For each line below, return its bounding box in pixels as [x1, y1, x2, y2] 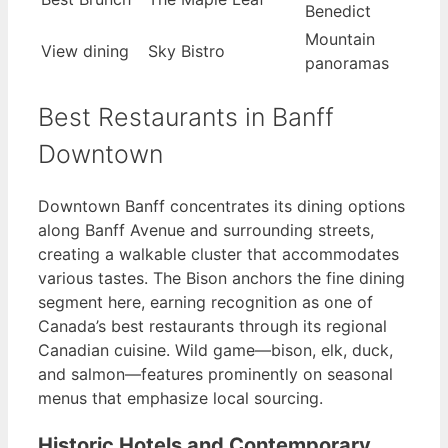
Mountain [305, 29, 375, 50]
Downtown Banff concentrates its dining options [38, 195, 405, 216]
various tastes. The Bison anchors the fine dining [38, 267, 405, 288]
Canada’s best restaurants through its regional [38, 315, 387, 336]
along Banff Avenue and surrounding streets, [38, 219, 374, 240]
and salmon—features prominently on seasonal [38, 363, 393, 384]
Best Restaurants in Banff [38, 102, 334, 133]
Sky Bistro [148, 41, 225, 62]
